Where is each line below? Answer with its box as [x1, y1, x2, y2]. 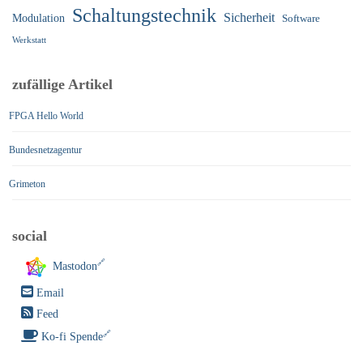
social [12, 227, 47, 244]
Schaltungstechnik [72, 4, 216, 26]
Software [282, 12, 320, 24]
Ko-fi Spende [41, 331, 104, 344]
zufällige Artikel [12, 75, 113, 92]
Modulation [12, 11, 65, 24]
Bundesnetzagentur [9, 143, 82, 156]
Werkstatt [12, 35, 46, 45]
